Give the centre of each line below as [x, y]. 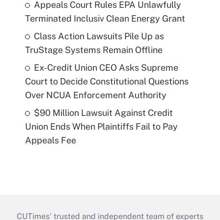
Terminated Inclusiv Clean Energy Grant [105, 19]
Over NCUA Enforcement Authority [96, 95]
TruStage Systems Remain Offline [94, 50]
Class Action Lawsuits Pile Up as [99, 36]
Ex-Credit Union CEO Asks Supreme [106, 68]
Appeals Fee [50, 140]
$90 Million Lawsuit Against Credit [103, 113]
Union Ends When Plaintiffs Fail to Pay [101, 127]
